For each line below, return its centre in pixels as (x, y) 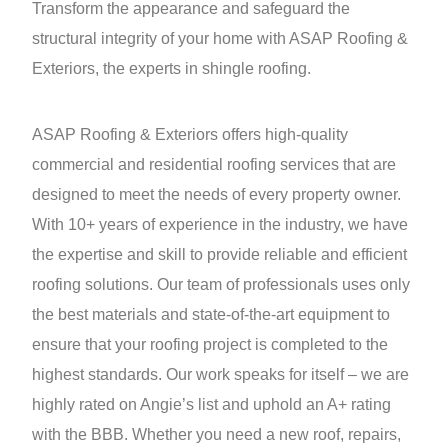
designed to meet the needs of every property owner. (216, 195)
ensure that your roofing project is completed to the (210, 345)
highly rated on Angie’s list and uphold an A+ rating (211, 405)
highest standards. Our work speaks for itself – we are (220, 375)
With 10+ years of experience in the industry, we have (220, 225)
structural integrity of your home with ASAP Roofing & (220, 39)
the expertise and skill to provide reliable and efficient (219, 255)
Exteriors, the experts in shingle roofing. (171, 69)
